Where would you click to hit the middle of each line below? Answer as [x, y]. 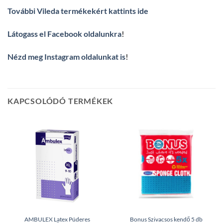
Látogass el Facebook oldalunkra [64, 34]
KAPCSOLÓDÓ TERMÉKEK [60, 101]
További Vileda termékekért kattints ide [78, 11]
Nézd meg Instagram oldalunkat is [66, 56]
